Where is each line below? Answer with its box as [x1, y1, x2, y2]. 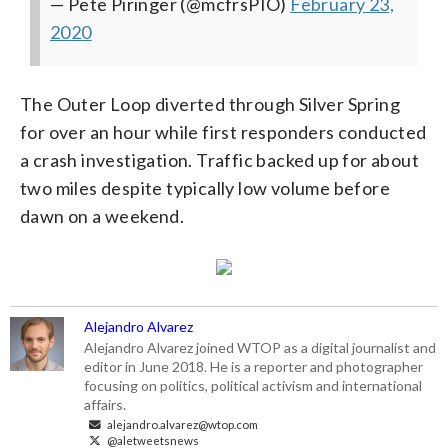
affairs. [84, 395, 127, 413]
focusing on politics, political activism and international [84, 376, 423, 394]
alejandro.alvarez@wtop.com [105, 416, 259, 431]
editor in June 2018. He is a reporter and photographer [84, 357, 424, 375]
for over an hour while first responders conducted [20, 120, 427, 143]
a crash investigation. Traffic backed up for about [20, 148, 419, 171]
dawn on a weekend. [20, 204, 185, 227]
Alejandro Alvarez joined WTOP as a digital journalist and [84, 338, 437, 356]
